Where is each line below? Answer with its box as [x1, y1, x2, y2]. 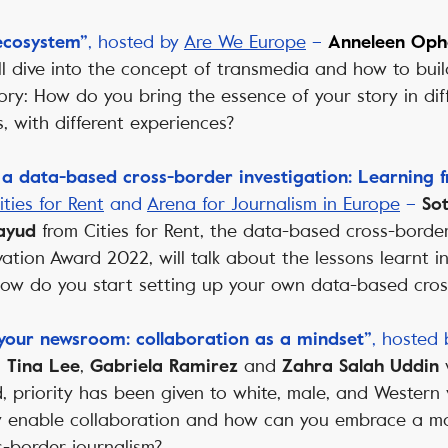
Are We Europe [184, 31, 306, 54]
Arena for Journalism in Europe [147, 193, 400, 216]
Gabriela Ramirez [90, 356, 238, 377]
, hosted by [88, 31, 184, 54]
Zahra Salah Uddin [282, 356, 439, 377]
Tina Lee [7, 356, 80, 377]
